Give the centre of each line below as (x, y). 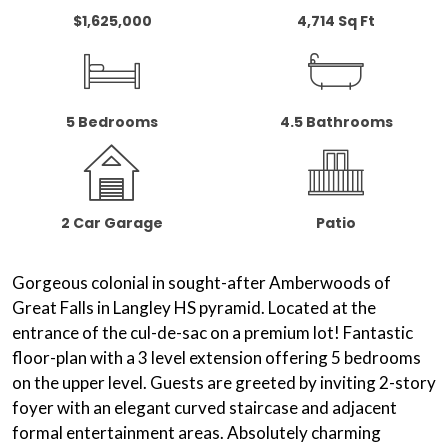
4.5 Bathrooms (336, 122)
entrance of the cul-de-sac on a (128, 332)
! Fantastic (373, 332)
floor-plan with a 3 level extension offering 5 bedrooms (216, 357)
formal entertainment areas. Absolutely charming (196, 432)
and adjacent (347, 407)
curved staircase (236, 407)
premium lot (289, 332)
